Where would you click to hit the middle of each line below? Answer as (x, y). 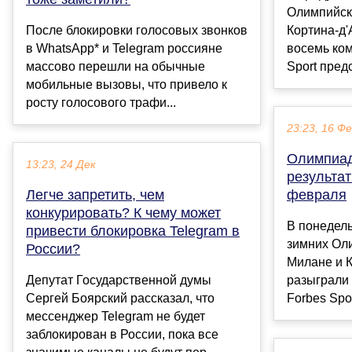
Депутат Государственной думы (119, 280)
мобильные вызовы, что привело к (126, 85)
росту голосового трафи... (101, 103)
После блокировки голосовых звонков (137, 31)
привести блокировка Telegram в (133, 231)
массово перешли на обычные (115, 67)
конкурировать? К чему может (123, 213)
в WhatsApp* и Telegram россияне (124, 49)
